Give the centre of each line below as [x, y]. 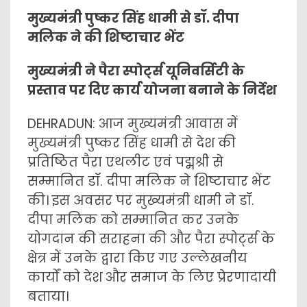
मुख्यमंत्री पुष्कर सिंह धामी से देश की [132, 143]
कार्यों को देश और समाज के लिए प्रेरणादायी [152, 277]
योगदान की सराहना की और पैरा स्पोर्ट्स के [151, 239]
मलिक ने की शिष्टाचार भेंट [106, 37]
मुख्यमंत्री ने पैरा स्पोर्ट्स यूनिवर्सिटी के [136, 71]
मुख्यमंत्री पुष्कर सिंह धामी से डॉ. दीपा [133, 18]
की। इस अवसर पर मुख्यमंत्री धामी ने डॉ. [141, 200]
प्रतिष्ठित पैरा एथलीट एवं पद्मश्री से [125, 162]
